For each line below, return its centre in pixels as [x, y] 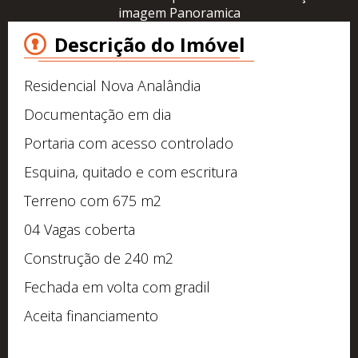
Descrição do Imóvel [150, 44]
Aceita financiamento [91, 315]
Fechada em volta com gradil [117, 286]
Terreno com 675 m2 [93, 200]
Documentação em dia [97, 114]
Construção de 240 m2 [99, 258]
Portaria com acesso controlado [129, 143]
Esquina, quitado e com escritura [131, 171]
